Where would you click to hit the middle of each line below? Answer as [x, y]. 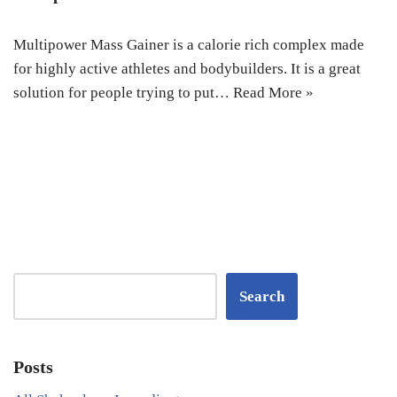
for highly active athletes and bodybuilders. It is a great [187, 69]
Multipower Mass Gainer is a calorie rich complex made [189, 45]
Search [262, 296]
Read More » [273, 93]
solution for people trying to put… [123, 93]
